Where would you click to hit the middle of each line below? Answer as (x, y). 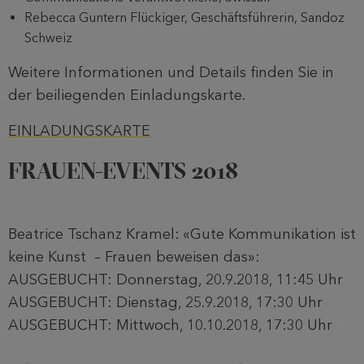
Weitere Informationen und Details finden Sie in (171, 73)
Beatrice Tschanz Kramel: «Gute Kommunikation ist (182, 234)
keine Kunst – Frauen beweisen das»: (134, 257)
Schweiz (48, 38)
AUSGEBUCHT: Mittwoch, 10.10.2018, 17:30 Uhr (170, 325)
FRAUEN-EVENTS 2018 (123, 171)
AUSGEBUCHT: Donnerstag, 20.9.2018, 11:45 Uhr (175, 280)
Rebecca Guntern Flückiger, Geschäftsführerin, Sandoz (184, 18)
